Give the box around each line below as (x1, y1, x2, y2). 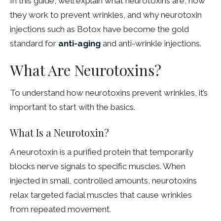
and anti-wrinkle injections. (101, 38, 201, 49)
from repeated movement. (10, 204, 111, 215)
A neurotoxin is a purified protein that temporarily (10, 147, 193, 157)
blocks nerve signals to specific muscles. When (10, 161, 185, 172)
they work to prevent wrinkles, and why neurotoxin (10, 10, 202, 20)
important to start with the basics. (10, 102, 135, 112)
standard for (10, 38, 58, 49)
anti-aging (58, 38, 101, 49)
